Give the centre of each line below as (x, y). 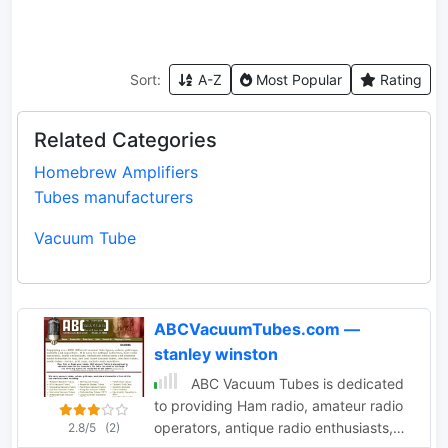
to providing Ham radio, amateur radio (278, 405)
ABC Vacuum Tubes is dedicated (295, 383)
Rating (399, 79)
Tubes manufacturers (113, 197)
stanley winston (216, 354)
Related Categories (125, 140)
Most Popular (297, 79)
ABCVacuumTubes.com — (257, 329)
